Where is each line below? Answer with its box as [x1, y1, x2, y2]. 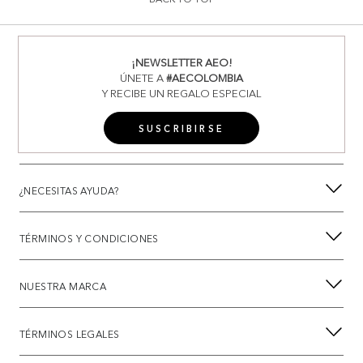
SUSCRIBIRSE [138, 123, 225, 135]
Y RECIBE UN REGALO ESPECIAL [102, 87, 261, 100]
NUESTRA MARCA [19, 280, 107, 293]
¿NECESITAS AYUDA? [19, 185, 119, 198]
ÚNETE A [120, 71, 166, 85]
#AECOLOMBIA [166, 71, 243, 85]
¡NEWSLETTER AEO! [130, 56, 233, 70]
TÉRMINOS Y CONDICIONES [19, 233, 159, 246]
